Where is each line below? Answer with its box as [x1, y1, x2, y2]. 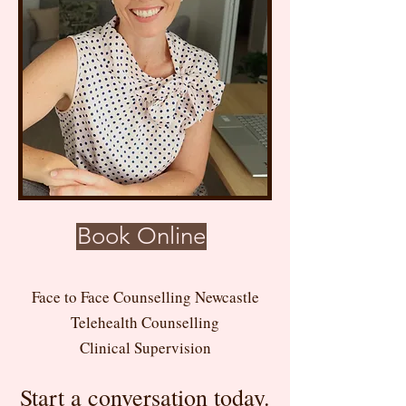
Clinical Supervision [79, 337, 211, 358]
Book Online [77, 222, 206, 250]
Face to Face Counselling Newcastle [31, 286, 259, 307]
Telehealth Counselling [71, 312, 219, 333]
